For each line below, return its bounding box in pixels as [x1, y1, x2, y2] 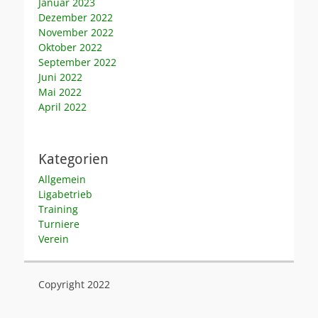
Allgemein [38, 172, 86, 186]
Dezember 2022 [38, 10, 113, 24]
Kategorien [38, 150, 109, 168]
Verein [38, 231, 69, 246]
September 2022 [38, 55, 116, 69]
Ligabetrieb [38, 187, 92, 201]
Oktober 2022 [38, 40, 102, 54]
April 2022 [38, 99, 87, 114]
